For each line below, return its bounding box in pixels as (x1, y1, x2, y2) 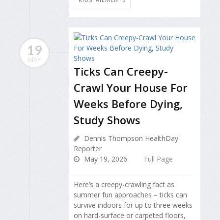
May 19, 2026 (82, 154, 127, 164)
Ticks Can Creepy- (74, 64, 168, 79)
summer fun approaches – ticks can (74, 190, 187, 200)
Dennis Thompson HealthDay (82, 134, 178, 143)
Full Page (144, 154, 173, 164)
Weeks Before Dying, (74, 96, 183, 111)
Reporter (74, 144, 102, 154)
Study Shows (74, 112, 140, 128)
